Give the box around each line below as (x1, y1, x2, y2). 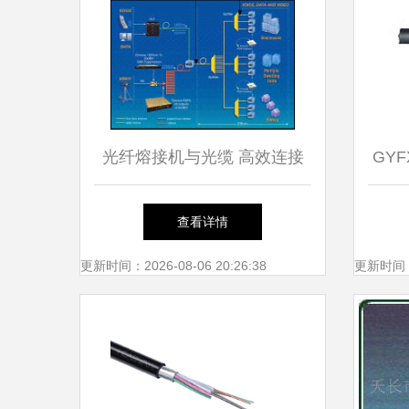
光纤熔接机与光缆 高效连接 (101, 148, 304, 166)
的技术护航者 (153, 203, 252, 221)
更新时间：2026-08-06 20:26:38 (80, 258, 267, 273)
